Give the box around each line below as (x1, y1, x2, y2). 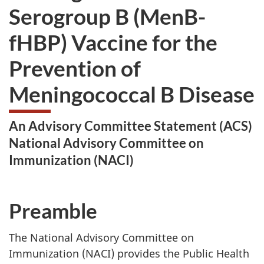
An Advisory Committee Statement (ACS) (9, 118, 252, 134)
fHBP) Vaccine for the (9, 28, 217, 55)
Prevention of (9, 54, 141, 81)
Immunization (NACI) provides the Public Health (9, 246, 249, 260)
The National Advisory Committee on (9, 230, 194, 245)
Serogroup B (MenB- (9, 2, 206, 29)
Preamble (9, 197, 97, 223)
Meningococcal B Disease (9, 80, 255, 107)
